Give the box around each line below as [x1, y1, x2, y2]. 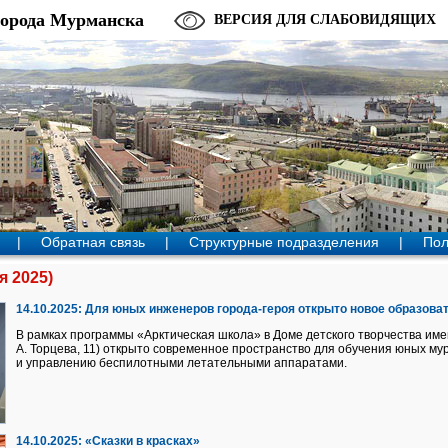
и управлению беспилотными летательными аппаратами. [16, 356, 350, 370]
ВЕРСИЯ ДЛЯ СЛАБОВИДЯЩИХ [214, 12, 436, 27]
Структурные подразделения [189, 234, 379, 250]
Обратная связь [41, 234, 145, 250]
